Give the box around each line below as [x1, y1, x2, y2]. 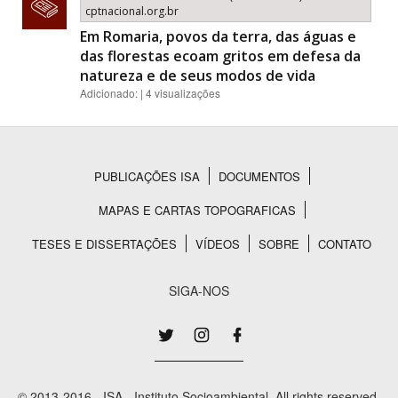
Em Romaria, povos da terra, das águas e [80, 27, 356, 46]
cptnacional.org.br [85, 4, 179, 19]
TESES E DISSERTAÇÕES [32, 235, 177, 252]
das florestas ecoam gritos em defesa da [80, 46, 361, 66]
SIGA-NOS [169, 282, 229, 299]
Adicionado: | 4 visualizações [80, 85, 220, 100]
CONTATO [318, 235, 371, 252]
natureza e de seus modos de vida [80, 66, 315, 85]
